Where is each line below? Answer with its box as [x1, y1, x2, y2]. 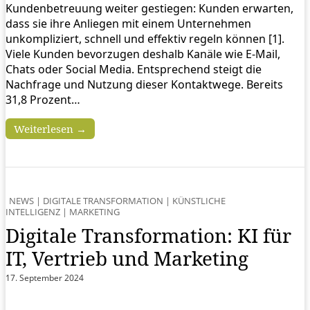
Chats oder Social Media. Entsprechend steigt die [6, 61, 262, 77]
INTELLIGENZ [6, 205, 60, 218]
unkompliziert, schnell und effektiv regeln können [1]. [6, 30, 284, 46]
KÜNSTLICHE [172, 194, 226, 207]
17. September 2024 [6, 271, 84, 284]
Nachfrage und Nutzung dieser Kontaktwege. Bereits [6, 76, 283, 92]
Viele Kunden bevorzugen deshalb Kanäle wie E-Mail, [6, 46, 280, 62]
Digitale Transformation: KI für [6, 221, 291, 248]
